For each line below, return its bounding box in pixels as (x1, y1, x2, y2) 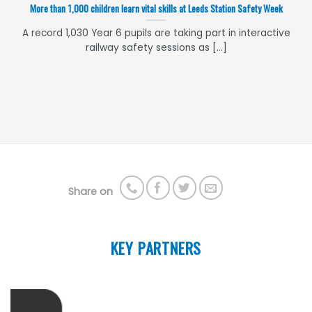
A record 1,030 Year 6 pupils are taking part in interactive (22, 26, 290, 40)
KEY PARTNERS (110, 235, 202, 259)
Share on (68, 185, 113, 199)
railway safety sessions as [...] (85, 40, 227, 54)
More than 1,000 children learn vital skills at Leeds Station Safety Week (29, 1, 283, 16)
